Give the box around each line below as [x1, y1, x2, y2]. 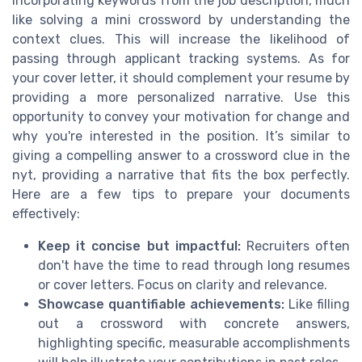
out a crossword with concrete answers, [38, 315, 350, 331]
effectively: [12, 205, 80, 221]
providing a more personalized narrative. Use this [12, 89, 350, 105]
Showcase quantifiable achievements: [38, 296, 284, 312]
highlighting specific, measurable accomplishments [38, 335, 350, 351]
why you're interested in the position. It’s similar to [12, 128, 350, 144]
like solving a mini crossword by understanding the [12, 11, 350, 27]
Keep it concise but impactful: [38, 238, 241, 254]
